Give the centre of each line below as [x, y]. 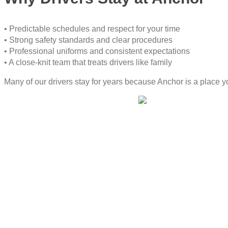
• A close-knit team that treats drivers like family [88, 63]
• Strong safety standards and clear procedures [88, 40]
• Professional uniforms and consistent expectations [97, 51]
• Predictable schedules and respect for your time [92, 29]
